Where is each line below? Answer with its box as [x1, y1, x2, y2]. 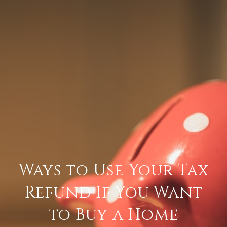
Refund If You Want [24, 181, 203, 204]
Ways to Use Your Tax [18, 159, 209, 181]
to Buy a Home [48, 204, 179, 226]
